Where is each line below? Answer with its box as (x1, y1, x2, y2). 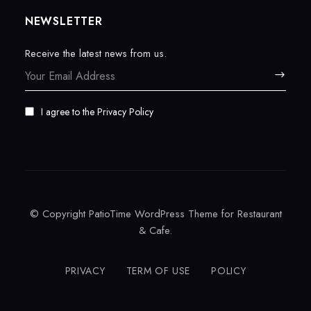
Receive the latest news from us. (24, 46, 167, 61)
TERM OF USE (126, 264, 191, 278)
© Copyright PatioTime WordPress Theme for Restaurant (29, 206, 282, 221)
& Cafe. (139, 223, 172, 238)
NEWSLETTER (24, 13, 103, 29)
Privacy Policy (96, 105, 153, 119)
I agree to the (40, 105, 97, 119)
